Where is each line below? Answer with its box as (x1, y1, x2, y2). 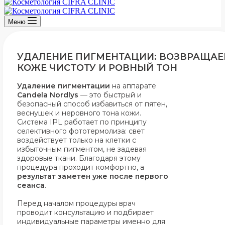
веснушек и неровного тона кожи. (17, 108, 141, 118)
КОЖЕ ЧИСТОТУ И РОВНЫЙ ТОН (17, 62, 177, 73)
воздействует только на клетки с (17, 136, 136, 145)
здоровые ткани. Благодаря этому (17, 154, 141, 163)
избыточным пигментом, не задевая (17, 145, 147, 154)
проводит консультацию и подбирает (17, 208, 154, 217)
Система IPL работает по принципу (17, 118, 147, 127)
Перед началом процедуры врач (17, 199, 136, 208)
